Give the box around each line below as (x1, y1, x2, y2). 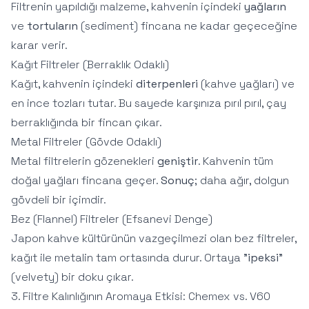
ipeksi (248, 250, 279, 265)
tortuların (27, 19, 78, 33)
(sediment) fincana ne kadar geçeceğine (78, 19, 297, 33)
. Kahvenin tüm (198, 154, 273, 168)
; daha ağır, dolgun (195, 173, 289, 188)
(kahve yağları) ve (198, 77, 295, 91)
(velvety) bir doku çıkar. (11, 270, 134, 284)
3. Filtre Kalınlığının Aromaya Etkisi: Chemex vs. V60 (11, 289, 270, 303)
